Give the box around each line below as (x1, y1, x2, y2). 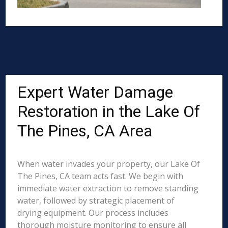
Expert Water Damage (17, 82, 174, 102)
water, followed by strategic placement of (17, 195, 175, 206)
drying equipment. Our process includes (17, 207, 169, 218)
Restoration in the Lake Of (17, 102, 201, 121)
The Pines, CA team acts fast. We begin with (17, 170, 184, 182)
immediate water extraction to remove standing (17, 183, 199, 194)
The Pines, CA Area (17, 121, 153, 140)
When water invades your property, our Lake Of (17, 158, 201, 169)
